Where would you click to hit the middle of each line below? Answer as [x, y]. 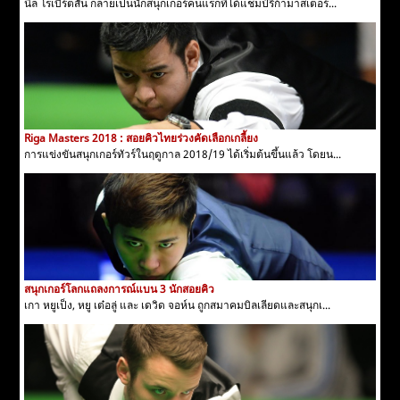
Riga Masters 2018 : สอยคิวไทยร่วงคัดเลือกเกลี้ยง [142, 138]
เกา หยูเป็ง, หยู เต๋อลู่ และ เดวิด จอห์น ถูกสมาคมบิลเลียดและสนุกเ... [178, 305]
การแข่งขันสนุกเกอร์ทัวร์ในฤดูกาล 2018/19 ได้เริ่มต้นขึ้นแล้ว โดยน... [183, 154]
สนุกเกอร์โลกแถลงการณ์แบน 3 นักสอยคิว [120, 289]
